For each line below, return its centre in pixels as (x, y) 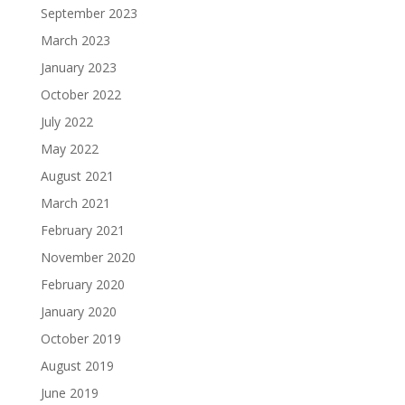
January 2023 (78, 67)
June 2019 (69, 393)
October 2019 (80, 339)
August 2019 (77, 366)
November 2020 (88, 257)
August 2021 (77, 176)
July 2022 (66, 122)
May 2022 (69, 149)
